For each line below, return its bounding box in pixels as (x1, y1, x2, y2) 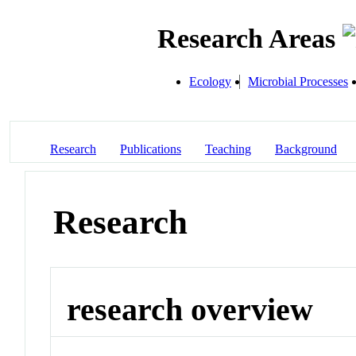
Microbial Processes (248, 74, 348, 88)
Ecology (189, 74, 231, 88)
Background (275, 141, 337, 156)
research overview (67, 292, 314, 328)
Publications (120, 141, 181, 156)
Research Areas (157, 24, 342, 54)
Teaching (205, 141, 251, 156)
